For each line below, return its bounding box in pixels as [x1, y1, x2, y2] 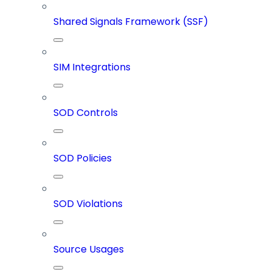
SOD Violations [53, 197, 123, 211]
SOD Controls [53, 106, 118, 120]
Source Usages [53, 242, 124, 257]
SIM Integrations [53, 60, 131, 75]
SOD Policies [53, 151, 112, 166]
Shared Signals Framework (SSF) [53, 15, 208, 29]
